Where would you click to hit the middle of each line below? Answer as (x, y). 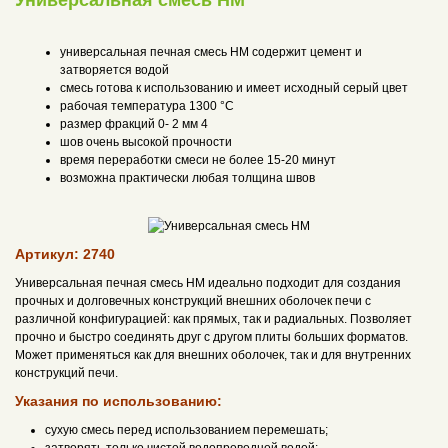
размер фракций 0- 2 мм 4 (134, 124)
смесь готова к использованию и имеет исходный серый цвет (234, 88)
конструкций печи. (66, 373)
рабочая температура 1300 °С (147, 106)
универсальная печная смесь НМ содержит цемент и (211, 52)
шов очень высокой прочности (146, 142)
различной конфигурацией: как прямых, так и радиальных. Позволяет (213, 319)
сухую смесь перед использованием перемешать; (186, 430)
